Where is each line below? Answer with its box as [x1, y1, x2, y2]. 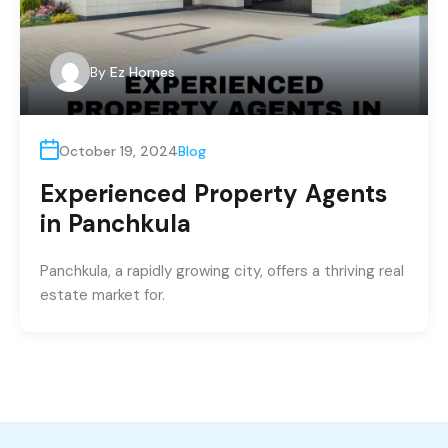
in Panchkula [40, 207, 191, 239]
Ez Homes [110, 62, 175, 81]
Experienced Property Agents [40, 177, 387, 209]
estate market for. [40, 284, 165, 305]
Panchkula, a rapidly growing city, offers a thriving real [40, 260, 404, 281]
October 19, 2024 [59, 141, 178, 160]
